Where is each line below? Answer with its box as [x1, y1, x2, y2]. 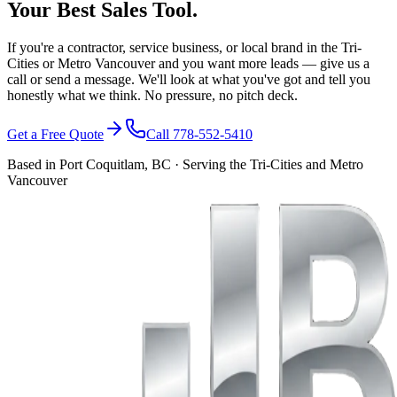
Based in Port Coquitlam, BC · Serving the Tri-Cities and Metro [7, 156, 363, 172]
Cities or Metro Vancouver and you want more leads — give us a [7, 55, 370, 71]
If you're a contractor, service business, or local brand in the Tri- [7, 39, 362, 55]
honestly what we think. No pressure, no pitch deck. [7, 87, 298, 103]
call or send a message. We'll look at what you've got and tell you [7, 71, 370, 87]
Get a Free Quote [7, 126, 104, 142]
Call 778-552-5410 [146, 126, 253, 142]
